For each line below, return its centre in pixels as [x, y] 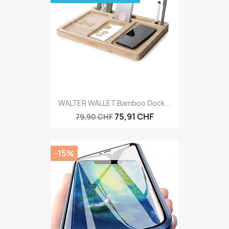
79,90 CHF [94, 117]
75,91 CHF [134, 116]
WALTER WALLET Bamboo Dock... [114, 103]
